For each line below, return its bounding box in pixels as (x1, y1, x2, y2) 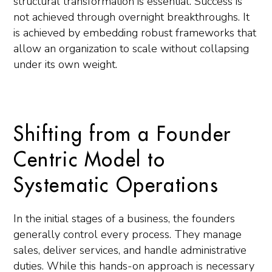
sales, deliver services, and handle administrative (13, 243, 246, 257)
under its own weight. (13, 57, 117, 72)
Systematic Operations (13, 176, 219, 195)
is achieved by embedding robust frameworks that (13, 25, 256, 40)
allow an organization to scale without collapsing (13, 41, 249, 56)
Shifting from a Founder (13, 125, 231, 144)
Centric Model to (13, 151, 166, 170)
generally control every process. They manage (13, 227, 242, 242)
